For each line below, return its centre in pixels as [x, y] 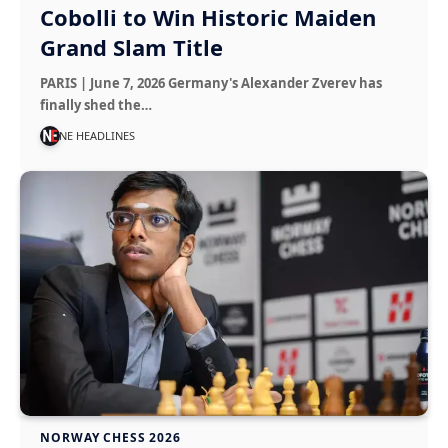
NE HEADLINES [97, 135]
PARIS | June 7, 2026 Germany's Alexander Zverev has [211, 82]
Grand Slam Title [132, 46]
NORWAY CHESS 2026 [110, 437]
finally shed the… [96, 104]
